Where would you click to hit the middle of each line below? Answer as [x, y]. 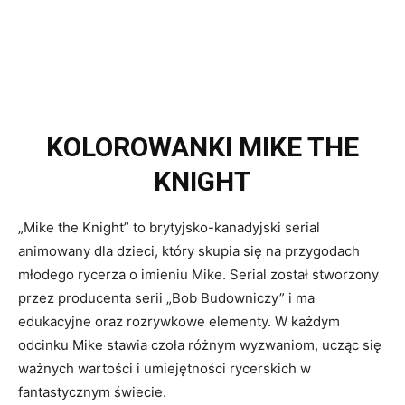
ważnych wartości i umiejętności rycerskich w [165, 369]
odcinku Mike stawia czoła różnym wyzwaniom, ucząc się [200, 345]
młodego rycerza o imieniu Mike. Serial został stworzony [198, 275]
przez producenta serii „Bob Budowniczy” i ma [166, 298]
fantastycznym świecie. [92, 392]
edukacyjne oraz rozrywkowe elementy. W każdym [179, 322]
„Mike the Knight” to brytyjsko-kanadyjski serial [169, 228]
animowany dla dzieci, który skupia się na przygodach [189, 251]
